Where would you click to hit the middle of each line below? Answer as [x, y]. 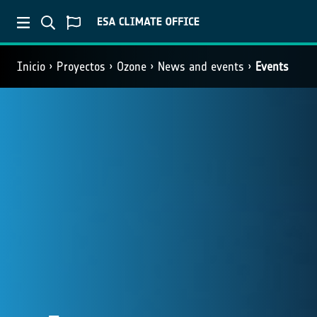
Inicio [31, 67]
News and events [201, 67]
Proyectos [81, 67]
